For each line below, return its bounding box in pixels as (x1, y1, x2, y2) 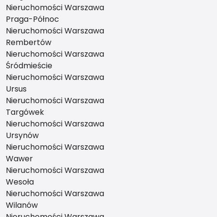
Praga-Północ (6, 14, 59, 25)
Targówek (6, 107, 44, 118)
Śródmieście (6, 60, 52, 71)
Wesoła (6, 176, 34, 187)
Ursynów (6, 130, 39, 141)
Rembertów (6, 37, 51, 48)
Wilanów (6, 200, 38, 211)
